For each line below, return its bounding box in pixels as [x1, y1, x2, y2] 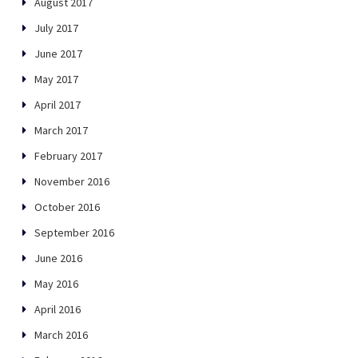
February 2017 [34, 149, 102, 164]
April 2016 [34, 302, 81, 317]
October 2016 [34, 200, 100, 215]
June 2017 [34, 46, 82, 62]
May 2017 [34, 72, 78, 87]
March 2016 [34, 328, 88, 343]
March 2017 [34, 123, 88, 138]
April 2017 [34, 97, 81, 113]
